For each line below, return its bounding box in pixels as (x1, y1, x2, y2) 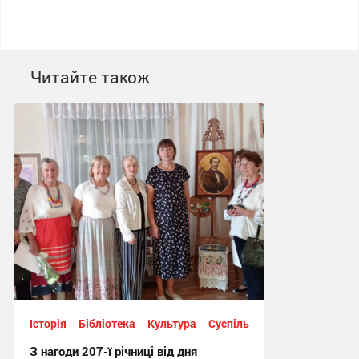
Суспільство (208, 316, 273, 332)
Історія (29, 316, 67, 332)
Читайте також (30, 66, 150, 89)
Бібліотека (78, 316, 135, 332)
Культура (147, 316, 196, 332)
